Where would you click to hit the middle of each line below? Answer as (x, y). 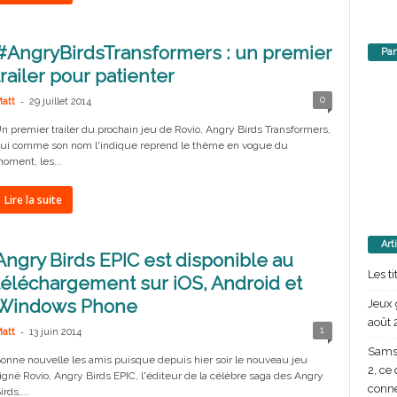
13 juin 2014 (55, 332)
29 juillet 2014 (60, 101)
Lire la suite (33, 200)
